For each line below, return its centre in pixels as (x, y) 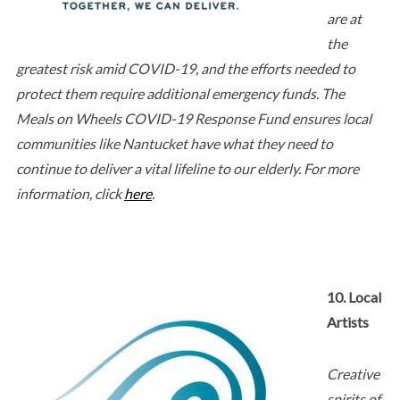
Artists (347, 321)
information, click (70, 193)
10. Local (354, 296)
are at (344, 18)
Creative (353, 373)
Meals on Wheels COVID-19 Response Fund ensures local (193, 118)
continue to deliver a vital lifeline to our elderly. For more (187, 168)
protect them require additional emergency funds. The (180, 93)
